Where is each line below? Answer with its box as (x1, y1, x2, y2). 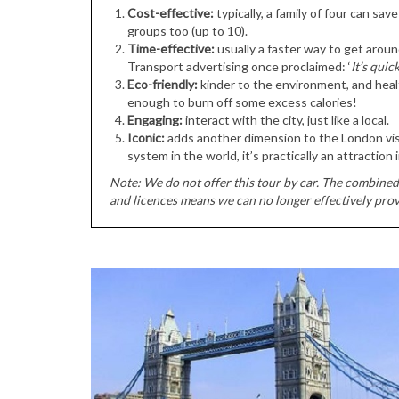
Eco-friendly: (127, 76, 198, 92)
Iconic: (127, 129, 165, 145)
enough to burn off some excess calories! (127, 94, 357, 110)
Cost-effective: (127, 4, 214, 20)
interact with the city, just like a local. (183, 111, 389, 127)
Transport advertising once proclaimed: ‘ (127, 58, 351, 74)
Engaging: (127, 111, 183, 127)
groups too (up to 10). (127, 22, 248, 38)
